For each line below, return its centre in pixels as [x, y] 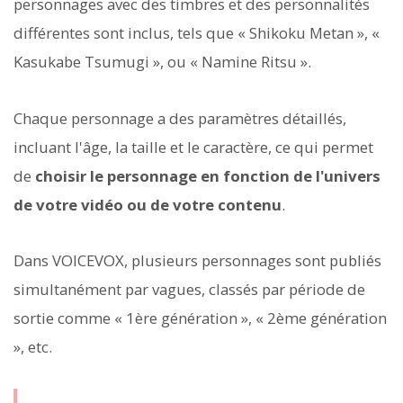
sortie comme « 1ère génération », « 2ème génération [200, 318]
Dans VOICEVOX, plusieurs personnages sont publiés [197, 260]
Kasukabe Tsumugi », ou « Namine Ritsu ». [162, 62]
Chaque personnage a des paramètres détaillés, [180, 118]
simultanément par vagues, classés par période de [189, 289]
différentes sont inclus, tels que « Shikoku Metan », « [197, 33]
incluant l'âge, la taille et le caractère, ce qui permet [193, 147]
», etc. [33, 346]
